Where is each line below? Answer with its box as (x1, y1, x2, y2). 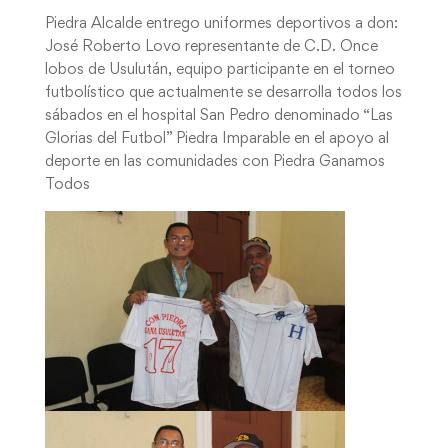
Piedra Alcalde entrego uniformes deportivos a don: (44, 16, 398, 31)
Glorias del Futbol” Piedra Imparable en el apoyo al (44, 131, 389, 146)
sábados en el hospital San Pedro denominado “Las (44, 108, 393, 123)
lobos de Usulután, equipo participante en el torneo (44, 62, 395, 77)
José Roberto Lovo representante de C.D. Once (44, 39, 378, 54)
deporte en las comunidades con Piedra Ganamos (44, 154, 385, 169)
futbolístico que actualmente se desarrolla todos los (44, 85, 402, 100)
